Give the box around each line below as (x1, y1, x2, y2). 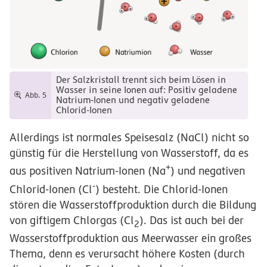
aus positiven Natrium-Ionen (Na (10, 164, 166, 178)
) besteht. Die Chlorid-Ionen (95, 183, 228, 196)
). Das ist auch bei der (139, 214, 244, 227)
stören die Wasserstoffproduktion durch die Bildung (10, 198, 256, 212)
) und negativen (170, 164, 245, 178)
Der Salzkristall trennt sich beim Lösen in (55, 74, 226, 86)
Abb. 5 (24, 91, 46, 100)
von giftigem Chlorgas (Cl (10, 214, 134, 227)
